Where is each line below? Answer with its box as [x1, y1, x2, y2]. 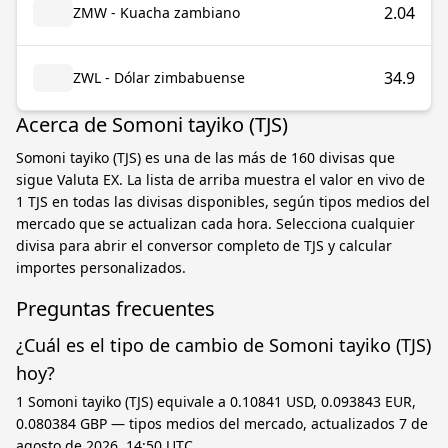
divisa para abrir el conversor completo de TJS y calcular [16, 236, 392, 255]
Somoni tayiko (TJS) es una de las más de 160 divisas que [16, 148, 395, 167]
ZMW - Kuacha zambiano [73, 3, 240, 22]
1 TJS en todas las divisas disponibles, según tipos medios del [16, 192, 430, 211]
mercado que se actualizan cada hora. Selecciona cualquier [16, 214, 415, 233]
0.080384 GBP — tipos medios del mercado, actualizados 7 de [16, 414, 428, 433]
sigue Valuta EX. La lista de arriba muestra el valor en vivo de [16, 170, 425, 189]
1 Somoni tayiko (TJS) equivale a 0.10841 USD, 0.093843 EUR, [16, 392, 416, 411]
